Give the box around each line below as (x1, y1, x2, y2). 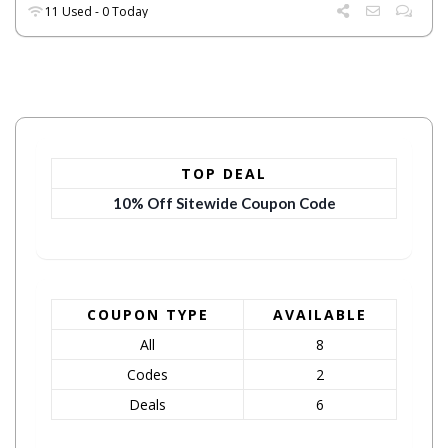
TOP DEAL (181, 164, 267, 184)
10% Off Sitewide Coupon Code (112, 194, 336, 213)
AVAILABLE (273, 305, 367, 325)
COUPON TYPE (86, 305, 209, 325)
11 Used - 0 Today (42, 3, 149, 21)
